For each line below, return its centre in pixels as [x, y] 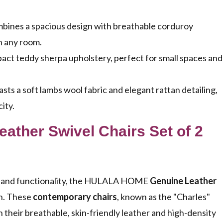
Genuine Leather [183, 181]
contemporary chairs [75, 197]
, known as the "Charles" [164, 197]
